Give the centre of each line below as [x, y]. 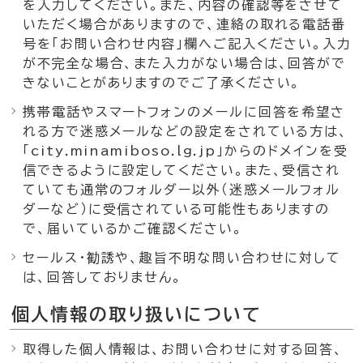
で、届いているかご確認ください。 [133, 228]
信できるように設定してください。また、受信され [182, 170]
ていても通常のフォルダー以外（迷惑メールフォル [182, 190]
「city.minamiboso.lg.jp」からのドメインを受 [186, 151]
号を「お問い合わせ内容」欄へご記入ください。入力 [188, 44]
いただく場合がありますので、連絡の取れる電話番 [185, 24]
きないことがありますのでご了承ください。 [162, 83]
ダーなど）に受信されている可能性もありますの [177, 209]
